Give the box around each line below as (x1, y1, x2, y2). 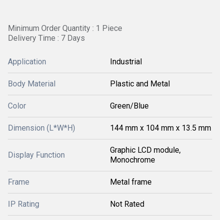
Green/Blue (110, 101, 149, 110)
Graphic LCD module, (110, 145, 181, 155)
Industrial (110, 57, 142, 66)
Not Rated (110, 199, 144, 209)
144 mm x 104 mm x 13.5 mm (110, 123, 211, 133)
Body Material (8, 79, 55, 88)
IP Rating (8, 199, 39, 209)
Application (8, 57, 46, 66)
